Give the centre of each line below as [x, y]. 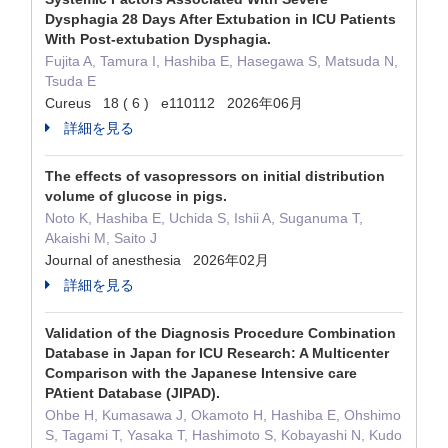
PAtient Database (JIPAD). [132, 393]
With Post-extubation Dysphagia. [158, 39]
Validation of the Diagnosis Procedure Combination [220, 333]
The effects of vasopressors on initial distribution [215, 176]
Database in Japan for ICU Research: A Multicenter [217, 353]
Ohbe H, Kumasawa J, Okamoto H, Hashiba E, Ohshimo [223, 415]
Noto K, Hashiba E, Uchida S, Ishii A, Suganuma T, [204, 218]
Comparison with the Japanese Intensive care [201, 373]
